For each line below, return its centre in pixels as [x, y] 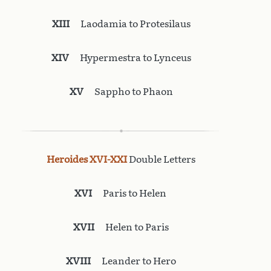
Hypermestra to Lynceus [130, 57]
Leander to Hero [133, 261]
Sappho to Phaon [128, 91]
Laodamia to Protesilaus [130, 24]
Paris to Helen [130, 193]
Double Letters [162, 159]
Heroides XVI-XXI [88, 159]
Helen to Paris [132, 227]
